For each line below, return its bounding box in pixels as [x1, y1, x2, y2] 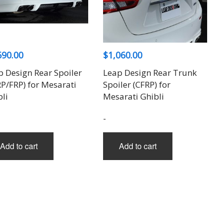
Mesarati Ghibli [103, 91, 164, 103]
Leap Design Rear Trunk [103, 67, 197, 79]
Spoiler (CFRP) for [103, 79, 170, 91]
